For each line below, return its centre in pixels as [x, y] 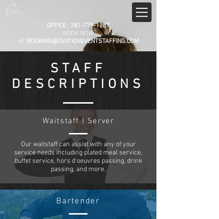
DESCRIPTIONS [78, 85]
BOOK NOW [78, 34]
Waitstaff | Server [78, 121]
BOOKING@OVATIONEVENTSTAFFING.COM [83, 42]
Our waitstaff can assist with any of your [78, 144]
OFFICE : [58, 26]
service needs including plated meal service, [78, 153]
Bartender [78, 201]
